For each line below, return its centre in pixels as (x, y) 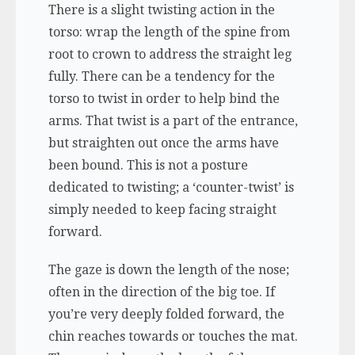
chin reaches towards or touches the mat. (173, 337)
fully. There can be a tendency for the (161, 77)
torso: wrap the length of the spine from (169, 32)
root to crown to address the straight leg (170, 55)
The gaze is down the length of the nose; (168, 270)
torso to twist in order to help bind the (164, 99)
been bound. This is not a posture (148, 166)
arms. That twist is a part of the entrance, (173, 121)
